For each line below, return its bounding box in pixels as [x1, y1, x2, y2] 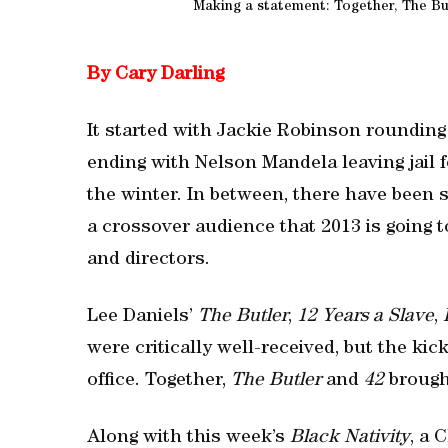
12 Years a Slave [297, 308, 434, 327]
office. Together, [87, 372, 231, 391]
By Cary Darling [87, 66, 224, 85]
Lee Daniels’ [87, 308, 198, 327]
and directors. [87, 251, 210, 270]
